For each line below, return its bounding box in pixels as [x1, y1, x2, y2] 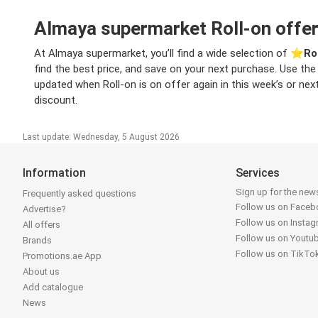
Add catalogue [23, 282, 83, 293]
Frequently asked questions [23, 188, 136, 199]
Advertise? [23, 204, 66, 215]
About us [23, 266, 60, 278]
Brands [23, 235, 52, 246]
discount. [34, 94, 77, 107]
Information [23, 166, 86, 180]
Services [236, 166, 280, 180]
